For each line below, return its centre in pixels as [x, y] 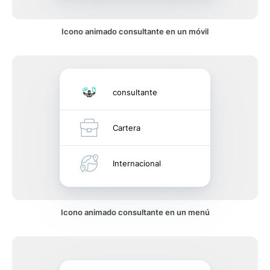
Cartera [127, 128]
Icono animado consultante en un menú [135, 212]
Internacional [137, 163]
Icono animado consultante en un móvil [135, 31]
